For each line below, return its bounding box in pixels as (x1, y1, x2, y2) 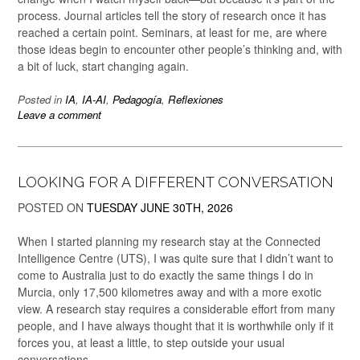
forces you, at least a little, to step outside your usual (18, 334, 284, 350)
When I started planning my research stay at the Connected (18, 233, 321, 249)
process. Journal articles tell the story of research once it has (18, 7, 326, 23)
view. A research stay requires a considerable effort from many (18, 301, 335, 317)
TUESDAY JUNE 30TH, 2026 (87, 199, 233, 215)
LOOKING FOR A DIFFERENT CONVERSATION (18, 174, 333, 190)
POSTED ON (18, 199, 87, 215)
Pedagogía (112, 92, 162, 107)
